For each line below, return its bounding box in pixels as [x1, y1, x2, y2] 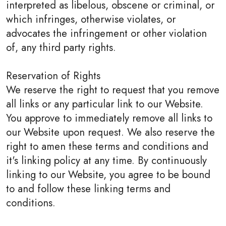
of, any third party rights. [6, 40, 116, 55]
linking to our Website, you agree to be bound [6, 167, 210, 182]
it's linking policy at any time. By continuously [6, 153, 207, 168]
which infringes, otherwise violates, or [6, 12, 176, 27]
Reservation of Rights [6, 68, 100, 83]
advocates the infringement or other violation [6, 26, 207, 41]
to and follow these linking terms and [6, 181, 171, 196]
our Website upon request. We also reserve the [6, 125, 215, 140]
